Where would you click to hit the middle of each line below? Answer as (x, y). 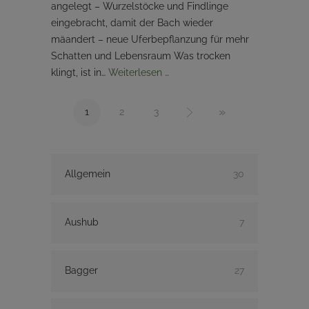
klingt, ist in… (80, 72)
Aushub (82, 222)
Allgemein (88, 173)
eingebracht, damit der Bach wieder (132, 22)
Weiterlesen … (139, 72)
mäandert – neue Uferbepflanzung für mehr (150, 39)
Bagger (81, 270)
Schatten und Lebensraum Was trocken (141, 56)
